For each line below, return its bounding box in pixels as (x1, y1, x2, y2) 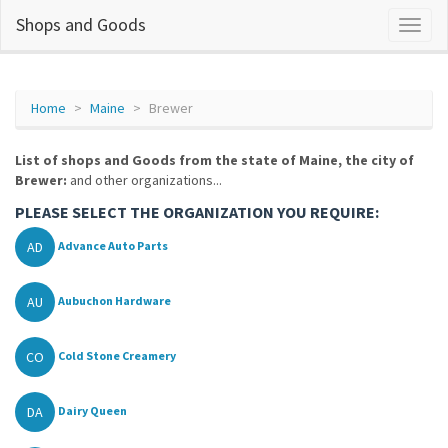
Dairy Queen (58, 403, 127, 419)
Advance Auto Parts (58, 238, 168, 254)
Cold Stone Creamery (58, 348, 176, 364)
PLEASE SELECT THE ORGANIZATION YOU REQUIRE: (15, 202, 379, 222)
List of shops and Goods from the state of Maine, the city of (15, 151, 414, 169)
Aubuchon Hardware (58, 293, 171, 309)
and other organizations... (67, 171, 222, 189)
